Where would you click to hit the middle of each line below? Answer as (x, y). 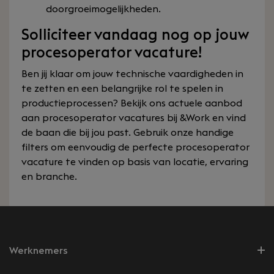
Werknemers (39, 251)
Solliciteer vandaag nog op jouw (135, 35)
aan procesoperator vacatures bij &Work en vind (134, 118)
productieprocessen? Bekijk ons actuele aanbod (132, 103)
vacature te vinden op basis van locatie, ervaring (135, 162)
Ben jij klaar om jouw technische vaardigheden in (132, 74)
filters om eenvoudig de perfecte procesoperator (135, 147)
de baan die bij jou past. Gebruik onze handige (128, 133)
